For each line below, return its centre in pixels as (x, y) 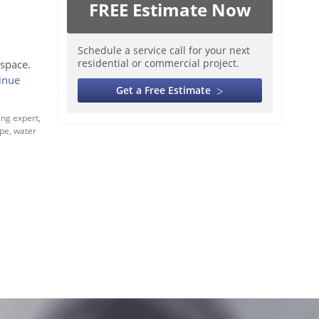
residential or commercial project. (158, 63)
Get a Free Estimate (163, 90)
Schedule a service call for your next (164, 50)
